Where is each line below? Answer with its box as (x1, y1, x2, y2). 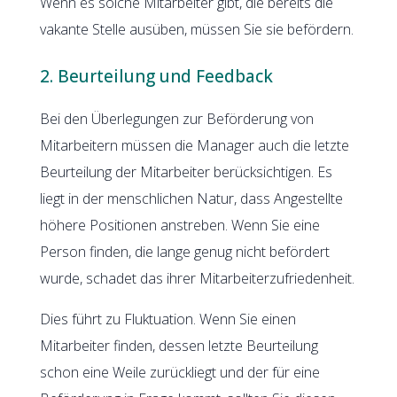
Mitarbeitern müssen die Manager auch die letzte (39, 135, 349, 155)
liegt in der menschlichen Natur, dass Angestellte (39, 188, 343, 208)
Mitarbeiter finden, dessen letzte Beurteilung (39, 335, 318, 355)
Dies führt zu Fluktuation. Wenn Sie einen (39, 308, 296, 329)
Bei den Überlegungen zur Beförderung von (39, 108, 314, 128)
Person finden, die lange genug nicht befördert (39, 241, 330, 261)
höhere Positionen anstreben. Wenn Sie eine (39, 214, 320, 235)
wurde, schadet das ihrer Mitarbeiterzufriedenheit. (39, 268, 354, 288)
